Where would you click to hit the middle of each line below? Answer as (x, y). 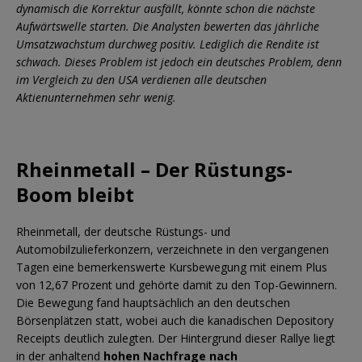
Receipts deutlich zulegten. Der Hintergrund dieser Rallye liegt (176, 338)
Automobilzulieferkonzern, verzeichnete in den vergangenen (173, 249)
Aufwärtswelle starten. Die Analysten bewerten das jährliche (168, 26)
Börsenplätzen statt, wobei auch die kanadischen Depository (175, 320)
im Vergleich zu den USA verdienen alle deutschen (141, 79)
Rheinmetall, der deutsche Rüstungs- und (123, 231)
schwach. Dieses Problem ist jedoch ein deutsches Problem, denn (179, 61)
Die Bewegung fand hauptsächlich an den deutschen (153, 302)
